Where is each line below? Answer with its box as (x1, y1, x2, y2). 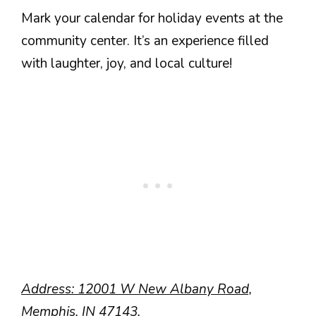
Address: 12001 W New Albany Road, (21, 280, 252, 298)
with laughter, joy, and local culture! (21, 54, 232, 73)
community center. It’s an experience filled (21, 31, 269, 50)
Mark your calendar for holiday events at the (21, 8, 283, 28)
